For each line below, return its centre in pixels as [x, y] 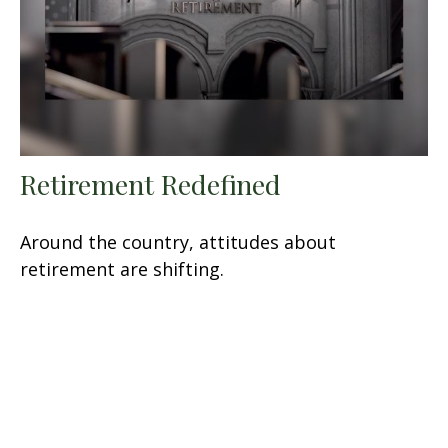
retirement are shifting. [122, 268]
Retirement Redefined [150, 183]
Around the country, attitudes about [178, 241]
